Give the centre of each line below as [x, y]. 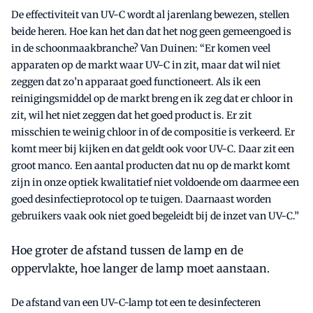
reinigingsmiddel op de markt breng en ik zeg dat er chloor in [152, 98]
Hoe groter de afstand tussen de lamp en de [127, 250]
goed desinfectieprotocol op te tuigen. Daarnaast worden [141, 199]
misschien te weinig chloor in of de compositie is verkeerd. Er [153, 132]
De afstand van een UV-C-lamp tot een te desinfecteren [136, 302]
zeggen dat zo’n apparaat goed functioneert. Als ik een [136, 81]
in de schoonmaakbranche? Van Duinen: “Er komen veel [141, 48]
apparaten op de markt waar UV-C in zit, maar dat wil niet [146, 65]
